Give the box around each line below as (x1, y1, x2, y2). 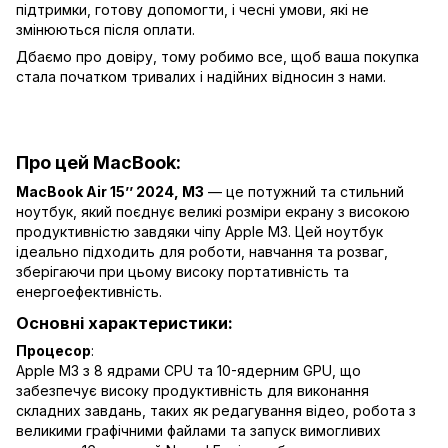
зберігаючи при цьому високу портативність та (16, 262, 349, 280)
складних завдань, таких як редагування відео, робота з (16, 401, 416, 419)
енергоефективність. (16, 282, 162, 300)
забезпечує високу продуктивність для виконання (16, 381, 369, 399)
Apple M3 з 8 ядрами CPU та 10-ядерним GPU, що (16, 361, 361, 379)
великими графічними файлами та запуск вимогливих (16, 421, 381, 439)
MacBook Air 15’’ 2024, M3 (16, 182, 204, 200)
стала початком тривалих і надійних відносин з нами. (16, 68, 386, 86)
